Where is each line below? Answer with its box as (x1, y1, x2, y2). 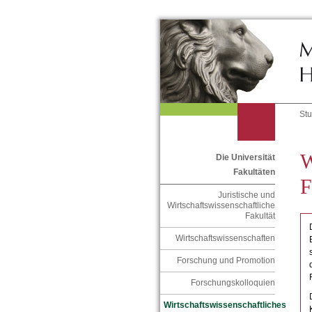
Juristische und (217, 190, 275, 201)
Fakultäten (233, 167, 275, 178)
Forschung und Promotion (176, 256, 275, 266)
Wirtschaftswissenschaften (175, 233, 275, 244)
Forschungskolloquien (190, 278, 275, 288)
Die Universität (215, 153, 275, 163)
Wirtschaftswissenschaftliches (163, 300, 286, 311)
